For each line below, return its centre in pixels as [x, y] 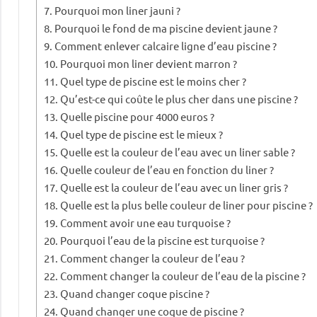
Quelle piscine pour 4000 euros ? [138, 116]
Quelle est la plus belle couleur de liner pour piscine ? [187, 204]
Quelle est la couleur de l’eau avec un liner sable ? [178, 151]
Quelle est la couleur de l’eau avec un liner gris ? [174, 187]
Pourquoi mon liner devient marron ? [149, 63]
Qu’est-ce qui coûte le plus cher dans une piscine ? [179, 98]
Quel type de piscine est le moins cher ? [154, 81]
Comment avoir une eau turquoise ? [146, 222]
